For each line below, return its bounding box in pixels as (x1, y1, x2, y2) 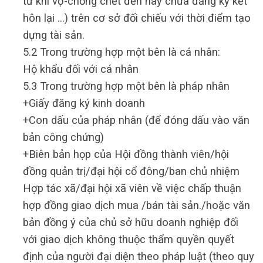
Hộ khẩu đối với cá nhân (22, 63, 139, 76)
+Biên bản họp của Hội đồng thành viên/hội (22, 148, 229, 161)
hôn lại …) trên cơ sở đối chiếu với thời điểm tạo (22, 12, 251, 25)
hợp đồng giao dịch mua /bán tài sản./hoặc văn (22, 199, 250, 212)
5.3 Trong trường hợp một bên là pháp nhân (22, 80, 230, 93)
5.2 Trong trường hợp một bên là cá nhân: (22, 46, 220, 59)
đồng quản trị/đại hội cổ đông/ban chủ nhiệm (22, 165, 240, 178)
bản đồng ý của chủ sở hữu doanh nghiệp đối (22, 216, 238, 229)
